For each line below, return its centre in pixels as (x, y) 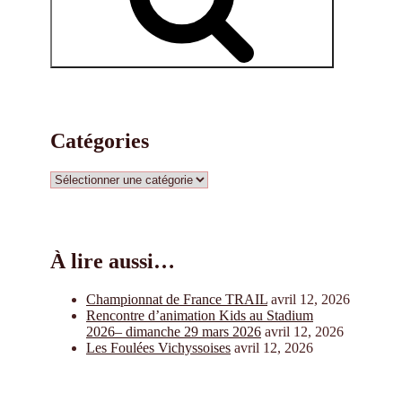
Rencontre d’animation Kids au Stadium (200, 315)
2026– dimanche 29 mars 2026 (174, 331)
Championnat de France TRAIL (177, 299)
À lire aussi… (113, 262)
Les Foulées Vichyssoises (158, 347)
